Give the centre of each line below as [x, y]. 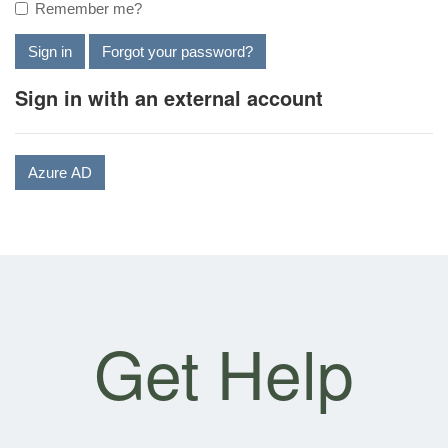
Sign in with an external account [169, 97]
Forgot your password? [177, 51]
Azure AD [60, 172]
